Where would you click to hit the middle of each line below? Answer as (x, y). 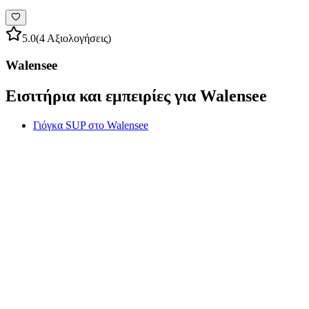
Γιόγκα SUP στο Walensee (91, 125)
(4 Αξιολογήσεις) (73, 39)
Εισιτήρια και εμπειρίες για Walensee (136, 96)
